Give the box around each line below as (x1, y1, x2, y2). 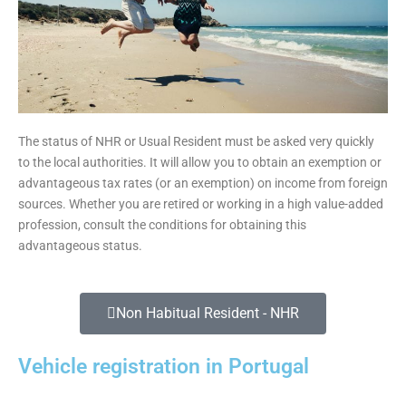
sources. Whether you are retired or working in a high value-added (18, 196, 383, 211)
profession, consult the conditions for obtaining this (18, 217, 306, 232)
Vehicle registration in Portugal (18, 353, 309, 380)
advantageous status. (18, 237, 142, 253)
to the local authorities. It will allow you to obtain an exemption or (18, 154, 382, 169)
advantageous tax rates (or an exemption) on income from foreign (18, 175, 388, 190)
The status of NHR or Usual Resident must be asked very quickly (18, 133, 374, 149)
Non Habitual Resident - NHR (116, 304, 299, 323)
